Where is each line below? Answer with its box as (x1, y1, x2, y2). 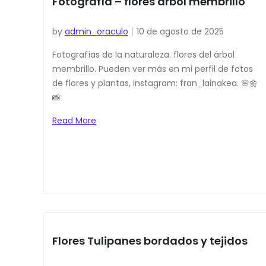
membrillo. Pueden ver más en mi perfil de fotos (52, 63, 253, 75)
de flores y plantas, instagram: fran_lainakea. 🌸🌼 (52, 77, 258, 90)
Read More (52, 115, 96, 127)
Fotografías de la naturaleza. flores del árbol (52, 49, 235, 61)
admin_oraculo (65, 26, 128, 38)
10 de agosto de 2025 (137, 26, 224, 38)
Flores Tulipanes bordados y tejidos (52, 233, 248, 249)
